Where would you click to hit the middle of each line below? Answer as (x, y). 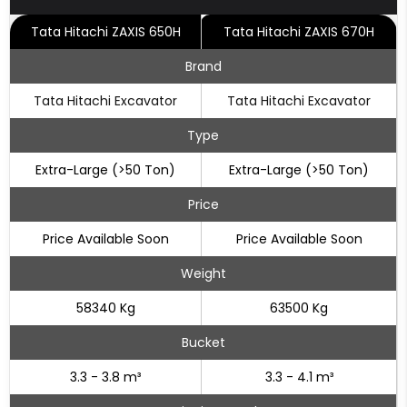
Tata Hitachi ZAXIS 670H (299, 32)
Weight (203, 273)
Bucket (203, 342)
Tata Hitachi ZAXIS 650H (105, 32)
